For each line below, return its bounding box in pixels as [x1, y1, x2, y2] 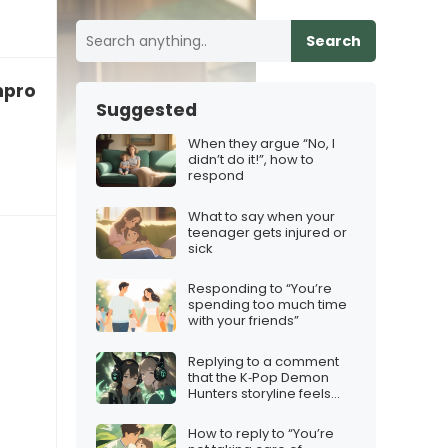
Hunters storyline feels [188, 383, 331, 403]
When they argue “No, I [188, 134, 335, 154]
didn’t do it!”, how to [188, 150, 314, 170]
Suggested [96, 98, 197, 122]
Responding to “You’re [188, 279, 332, 299]
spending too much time [188, 295, 347, 315]
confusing [188, 399, 252, 419]
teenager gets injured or [188, 222, 347, 242]
